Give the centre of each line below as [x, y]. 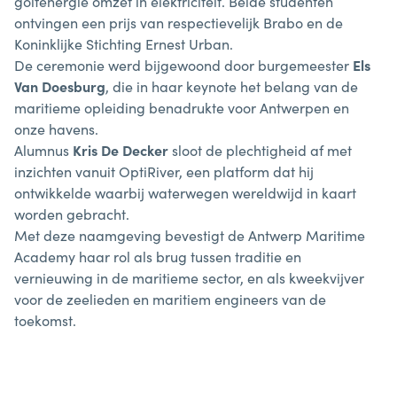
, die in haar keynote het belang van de [232, 86]
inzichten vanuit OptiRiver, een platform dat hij [164, 171]
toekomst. [45, 320]
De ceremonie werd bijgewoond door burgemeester [183, 65]
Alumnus [43, 150]
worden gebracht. [72, 214]
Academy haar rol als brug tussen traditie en [158, 256]
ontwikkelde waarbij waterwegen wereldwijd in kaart [185, 192]
